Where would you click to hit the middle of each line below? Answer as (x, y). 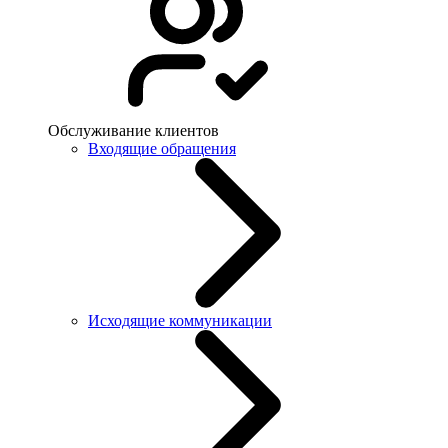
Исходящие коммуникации (180, 320)
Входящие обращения (162, 148)
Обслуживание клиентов (133, 130)
